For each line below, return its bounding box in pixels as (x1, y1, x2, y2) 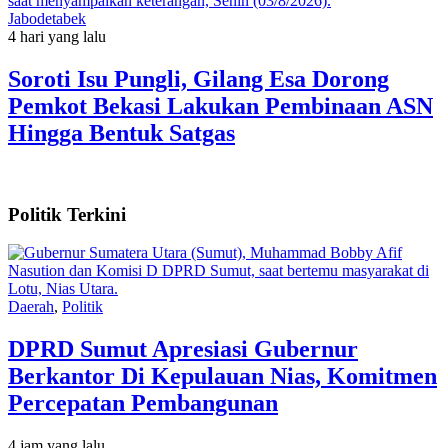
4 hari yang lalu (8, 28, 106, 46)
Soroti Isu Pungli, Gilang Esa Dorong (8, 66, 389, 93)
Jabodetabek (8, 10, 86, 28)
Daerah (8, 298, 54, 316)
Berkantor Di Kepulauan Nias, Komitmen (8, 363, 437, 390)
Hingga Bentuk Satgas (8, 120, 235, 147)
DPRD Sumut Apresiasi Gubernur (8, 336, 358, 363)
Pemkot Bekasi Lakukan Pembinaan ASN (8, 93, 433, 120)
